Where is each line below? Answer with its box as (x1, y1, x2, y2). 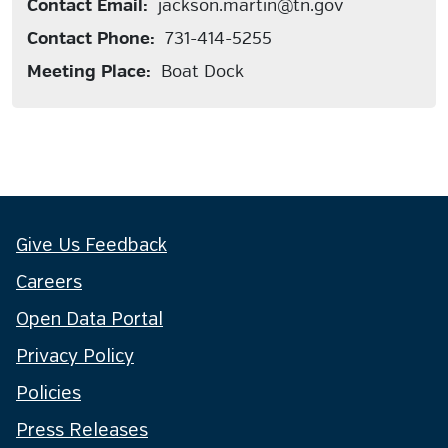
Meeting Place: (27, 61, 151, 82)
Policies (16, 385, 81, 403)
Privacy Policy (16, 348, 134, 366)
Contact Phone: (27, 28, 155, 49)
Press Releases (16, 422, 148, 440)
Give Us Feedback (16, 237, 167, 255)
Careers (16, 274, 82, 292)
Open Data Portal (16, 311, 163, 329)
